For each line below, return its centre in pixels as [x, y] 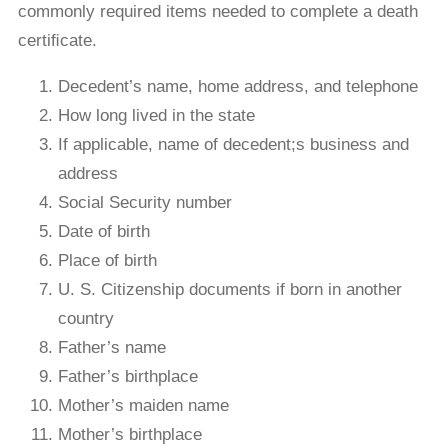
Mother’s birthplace [129, 434]
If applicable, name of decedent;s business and [233, 144]
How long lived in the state [156, 115]
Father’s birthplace [127, 376]
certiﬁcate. [57, 40]
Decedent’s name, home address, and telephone [237, 86]
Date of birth [103, 231]
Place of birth [107, 260]
